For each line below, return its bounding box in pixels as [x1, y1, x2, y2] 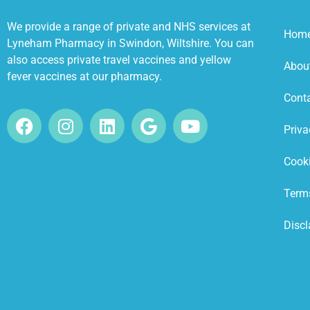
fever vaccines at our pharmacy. [7, 69, 162, 83]
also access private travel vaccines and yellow [7, 53, 231, 66]
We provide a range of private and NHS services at [7, 19, 250, 33]
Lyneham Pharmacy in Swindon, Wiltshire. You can [7, 36, 254, 50]
